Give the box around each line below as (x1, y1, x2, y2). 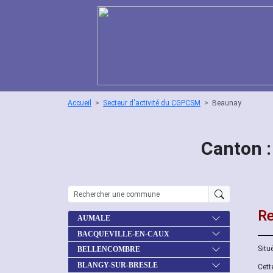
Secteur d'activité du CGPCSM (103, 99, 200, 107)
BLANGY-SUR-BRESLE (77, 261, 158, 270)
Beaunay (212, 99, 241, 107)
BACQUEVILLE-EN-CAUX (77, 229, 169, 238)
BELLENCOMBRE (77, 245, 140, 254)
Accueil (68, 99, 91, 107)
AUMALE (77, 214, 110, 223)
